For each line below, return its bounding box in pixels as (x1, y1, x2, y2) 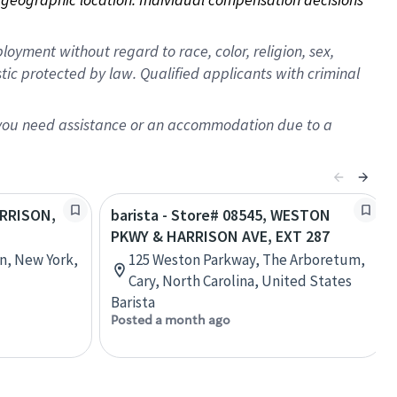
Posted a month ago (111, 312, 230, 328)
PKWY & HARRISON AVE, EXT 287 (111, 226, 330, 246)
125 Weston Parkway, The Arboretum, (128, 250, 365, 269)
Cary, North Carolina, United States (128, 271, 352, 291)
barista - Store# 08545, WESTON (111, 205, 331, 225)
